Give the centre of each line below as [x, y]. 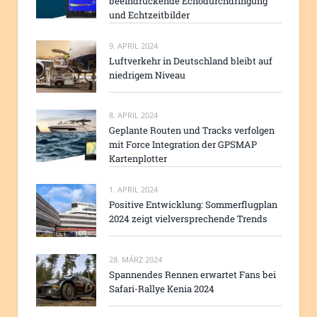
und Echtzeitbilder [149, 15]
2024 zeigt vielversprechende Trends [188, 219]
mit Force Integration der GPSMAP [183, 145]
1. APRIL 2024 [133, 190]
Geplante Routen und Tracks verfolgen [192, 131]
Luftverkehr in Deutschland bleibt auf [191, 60]
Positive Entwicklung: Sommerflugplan [193, 205]
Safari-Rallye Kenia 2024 [162, 288]
